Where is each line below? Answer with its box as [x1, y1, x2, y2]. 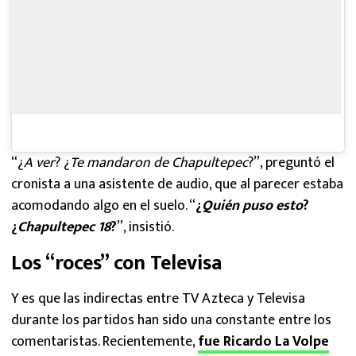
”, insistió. [117, 215, 174, 240]
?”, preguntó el [248, 151, 335, 176]
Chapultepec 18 [17, 215, 110, 240]
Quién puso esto [202, 194, 303, 219]
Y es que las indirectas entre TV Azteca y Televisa [11, 287, 305, 311]
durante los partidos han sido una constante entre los [11, 308, 331, 333]
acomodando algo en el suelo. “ [11, 194, 195, 219]
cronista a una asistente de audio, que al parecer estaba [11, 172, 343, 197]
